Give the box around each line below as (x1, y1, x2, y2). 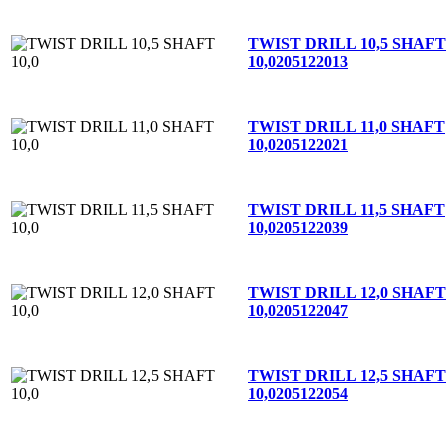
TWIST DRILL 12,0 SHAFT (248, 283, 446, 301)
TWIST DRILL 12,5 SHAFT (248, 366, 446, 384)
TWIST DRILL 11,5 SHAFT (248, 200, 445, 218)
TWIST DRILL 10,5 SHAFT (248, 34, 446, 52)
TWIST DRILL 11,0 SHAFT (248, 117, 445, 135)
